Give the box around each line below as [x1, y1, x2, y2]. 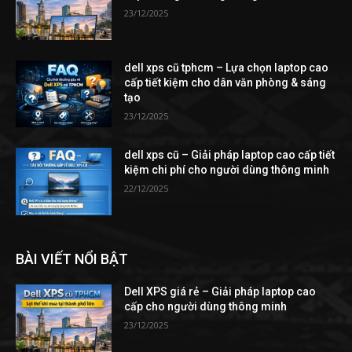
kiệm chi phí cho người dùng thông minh [124, 163, 330, 177]
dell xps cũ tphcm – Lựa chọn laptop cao [124, 60, 329, 74]
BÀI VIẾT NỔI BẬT [16, 250, 128, 267]
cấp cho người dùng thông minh [124, 299, 288, 313]
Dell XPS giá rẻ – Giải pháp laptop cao [124, 284, 317, 298]
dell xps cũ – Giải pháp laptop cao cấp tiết [124, 148, 335, 162]
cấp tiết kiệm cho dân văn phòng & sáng [124, 75, 327, 89]
